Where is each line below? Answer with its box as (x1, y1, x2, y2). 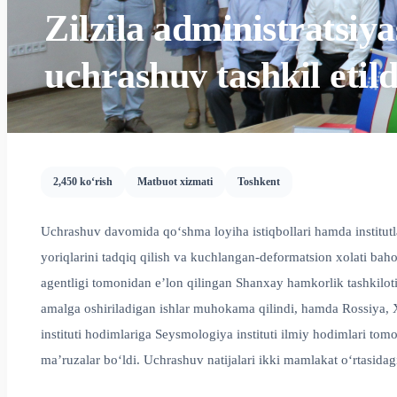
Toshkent (237, 175, 280, 188)
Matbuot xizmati (137, 175, 213, 188)
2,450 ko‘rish (53, 175, 113, 188)
